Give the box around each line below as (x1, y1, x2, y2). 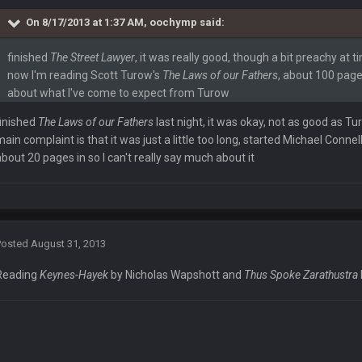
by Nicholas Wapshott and (108, 268, 245, 282)
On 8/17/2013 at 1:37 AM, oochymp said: (26, 16, 225, 29)
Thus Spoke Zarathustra (244, 268, 359, 282)
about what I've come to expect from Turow (7, 86, 230, 100)
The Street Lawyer (50, 51, 136, 65)
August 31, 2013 (31, 238, 107, 250)
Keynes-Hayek (40, 268, 109, 282)
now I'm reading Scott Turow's (7, 69, 163, 82)
